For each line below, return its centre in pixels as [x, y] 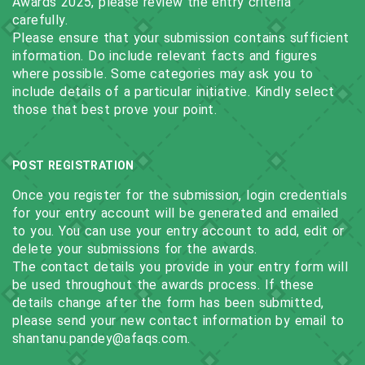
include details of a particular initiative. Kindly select [174, 92]
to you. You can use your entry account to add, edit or [178, 231]
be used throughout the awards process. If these [163, 285]
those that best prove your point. [115, 110]
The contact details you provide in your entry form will [180, 267]
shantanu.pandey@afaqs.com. [101, 339]
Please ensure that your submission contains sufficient [181, 38]
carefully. [42, 20]
